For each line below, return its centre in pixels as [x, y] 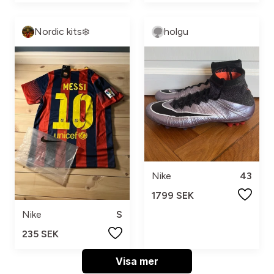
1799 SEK [173, 195]
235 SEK [40, 234]
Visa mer [137, 261]
